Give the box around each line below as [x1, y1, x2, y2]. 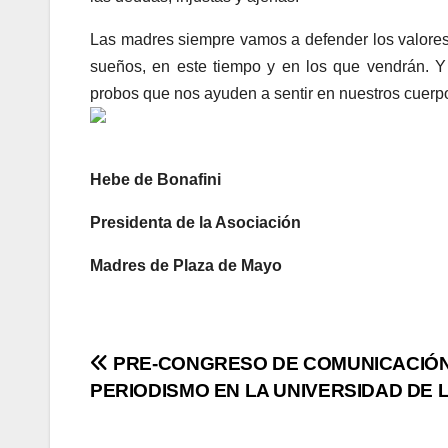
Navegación [89, 351, 270, 391]
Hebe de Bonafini [90, 171, 221, 189]
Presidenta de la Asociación [90, 214, 301, 232]
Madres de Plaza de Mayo [90, 257, 282, 275]
